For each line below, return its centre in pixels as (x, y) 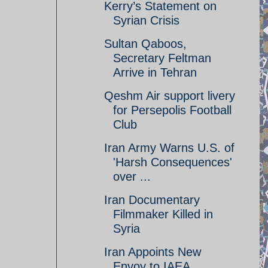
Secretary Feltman (162, 58)
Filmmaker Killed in (163, 214)
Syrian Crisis (146, 20)
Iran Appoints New (153, 252)
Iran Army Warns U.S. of (169, 148)
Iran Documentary (152, 200)
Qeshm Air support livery (170, 96)
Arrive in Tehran (155, 72)
